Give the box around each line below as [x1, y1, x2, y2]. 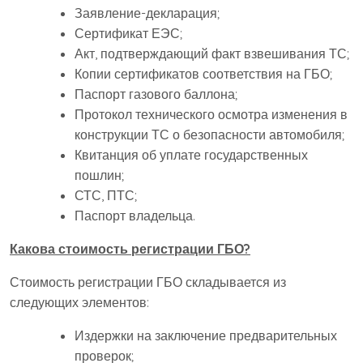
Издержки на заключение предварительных [75, 327, 337, 344]
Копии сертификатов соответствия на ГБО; [75, 66, 332, 83]
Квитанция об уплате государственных [75, 147, 308, 164]
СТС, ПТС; [75, 187, 137, 204]
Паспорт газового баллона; [75, 86, 237, 103]
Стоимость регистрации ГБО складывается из [10, 274, 286, 291]
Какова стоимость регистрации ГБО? [10, 241, 250, 258]
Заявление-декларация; [75, 5, 220, 22]
